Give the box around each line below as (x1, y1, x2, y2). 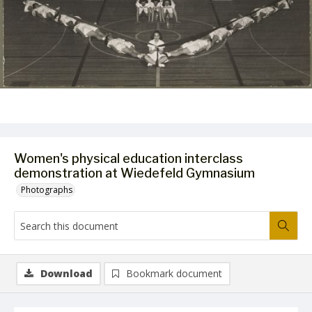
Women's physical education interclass (14, 151, 243, 166)
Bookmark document (126, 267, 222, 280)
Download (40, 267, 93, 280)
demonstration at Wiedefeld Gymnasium (14, 166, 255, 180)
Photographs (21, 184, 72, 196)
